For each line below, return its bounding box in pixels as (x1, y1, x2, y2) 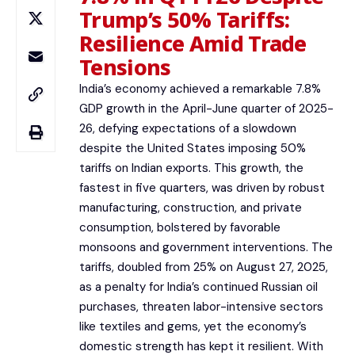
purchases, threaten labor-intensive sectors (79, 299, 323, 315)
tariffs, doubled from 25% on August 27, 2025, (79, 259, 328, 275)
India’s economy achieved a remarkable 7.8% (79, 81, 321, 97)
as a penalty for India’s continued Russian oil (79, 279, 318, 295)
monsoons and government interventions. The (79, 239, 333, 255)
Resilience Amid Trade (79, 29, 307, 58)
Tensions (79, 52, 171, 82)
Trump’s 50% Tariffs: (79, 5, 290, 34)
